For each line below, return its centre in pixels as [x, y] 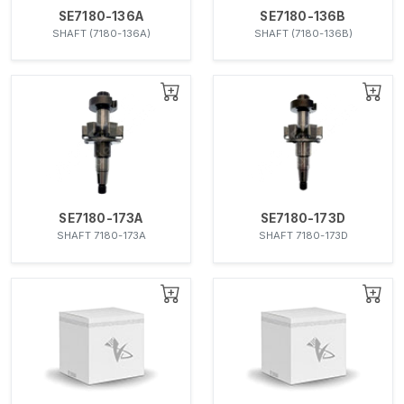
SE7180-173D [303, 219]
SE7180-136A [101, 17]
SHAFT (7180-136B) [303, 34]
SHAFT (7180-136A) [101, 34]
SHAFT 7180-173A [101, 236]
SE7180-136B [303, 17]
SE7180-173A [101, 219]
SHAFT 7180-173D [303, 236]
